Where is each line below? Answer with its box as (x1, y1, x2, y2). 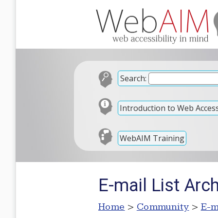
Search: (120, 73, 146, 84)
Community (136, 201, 189, 213)
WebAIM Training (120, 132, 184, 144)
